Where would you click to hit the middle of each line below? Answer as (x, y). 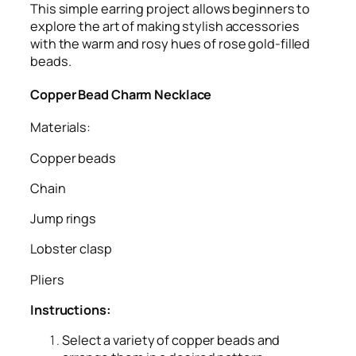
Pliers (47, 279)
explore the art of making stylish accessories (165, 27)
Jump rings (63, 219)
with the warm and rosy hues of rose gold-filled (170, 44)
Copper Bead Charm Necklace (121, 94)
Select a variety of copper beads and (171, 341)
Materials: (60, 128)
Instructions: (71, 310)
